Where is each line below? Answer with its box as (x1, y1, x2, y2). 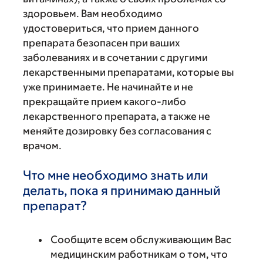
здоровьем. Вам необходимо (23, 8, 163, 19)
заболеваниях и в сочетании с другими (23, 52, 208, 63)
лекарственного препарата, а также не (23, 110, 210, 122)
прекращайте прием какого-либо (23, 96, 186, 107)
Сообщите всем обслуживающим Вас (50, 234, 231, 245)
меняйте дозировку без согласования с (23, 125, 211, 137)
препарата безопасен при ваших (23, 37, 180, 49)
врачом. (23, 140, 62, 151)
